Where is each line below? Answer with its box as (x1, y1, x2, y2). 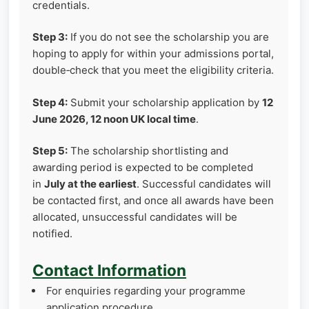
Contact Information (32, 260, 186, 279)
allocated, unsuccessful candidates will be (32, 210, 237, 224)
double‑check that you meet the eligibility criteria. (32, 63, 274, 77)
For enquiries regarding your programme (46, 283, 246, 297)
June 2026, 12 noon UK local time (32, 112, 196, 126)
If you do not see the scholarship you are (68, 30, 269, 44)
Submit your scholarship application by (68, 95, 262, 109)
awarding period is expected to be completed (32, 161, 253, 175)
